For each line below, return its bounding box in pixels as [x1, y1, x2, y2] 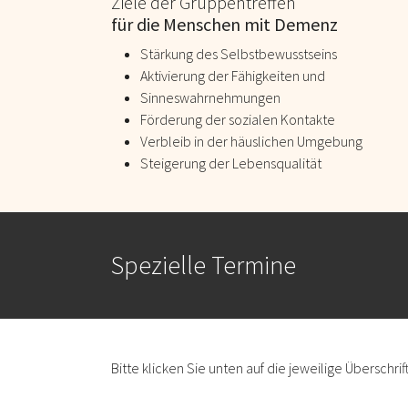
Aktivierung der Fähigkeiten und [140, 66, 325, 85]
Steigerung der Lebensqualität [140, 153, 321, 172]
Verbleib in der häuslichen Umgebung [140, 131, 362, 150]
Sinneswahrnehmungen [140, 87, 280, 107]
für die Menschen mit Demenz [111, 12, 338, 36]
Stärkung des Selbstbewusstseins [140, 44, 337, 63]
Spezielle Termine [111, 248, 296, 281]
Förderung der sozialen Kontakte [140, 109, 335, 128]
